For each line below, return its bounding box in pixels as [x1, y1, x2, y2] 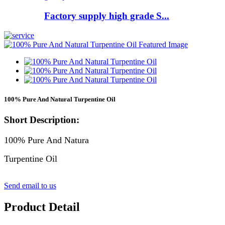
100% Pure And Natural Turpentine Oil [4, 95, 116, 103]
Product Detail [4, 200, 80, 213]
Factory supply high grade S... [44, 11, 169, 22]
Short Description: [4, 115, 79, 126]
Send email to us [4, 181, 56, 190]
